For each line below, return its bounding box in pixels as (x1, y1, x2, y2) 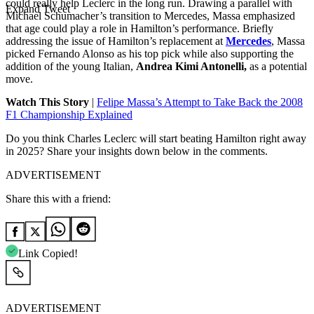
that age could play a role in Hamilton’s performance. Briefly (6, 22, 273, 35)
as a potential (247, 60, 307, 73)
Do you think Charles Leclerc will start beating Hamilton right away (6, 132, 306, 145)
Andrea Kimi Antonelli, (136, 60, 247, 73)
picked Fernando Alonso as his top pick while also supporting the (6, 48, 294, 60)
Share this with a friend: (6, 193, 111, 205)
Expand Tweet (6, 3, 70, 15)
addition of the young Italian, (6, 60, 136, 73)
